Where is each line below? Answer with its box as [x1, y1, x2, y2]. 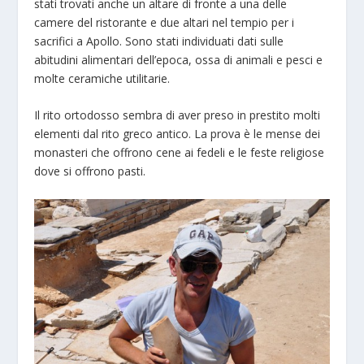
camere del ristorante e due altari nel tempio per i [34, 14, 295, 30]
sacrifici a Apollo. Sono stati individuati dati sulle [34, 32, 284, 49]
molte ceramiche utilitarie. [34, 70, 171, 86]
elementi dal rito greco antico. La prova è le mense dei [34, 126, 321, 142]
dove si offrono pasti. [34, 163, 146, 180]
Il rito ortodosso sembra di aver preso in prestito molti [34, 107, 321, 123]
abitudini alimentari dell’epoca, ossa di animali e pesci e [34, 51, 323, 67]
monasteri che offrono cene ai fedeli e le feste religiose [34, 145, 325, 161]
